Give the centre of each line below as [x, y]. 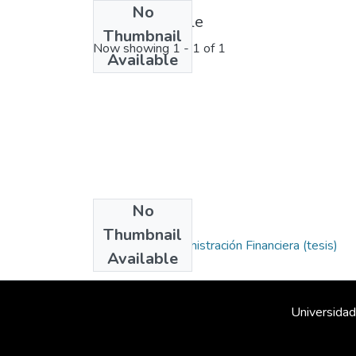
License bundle [148, 22]
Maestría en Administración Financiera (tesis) [215, 246]
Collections [133, 220]
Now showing [133, 49]
